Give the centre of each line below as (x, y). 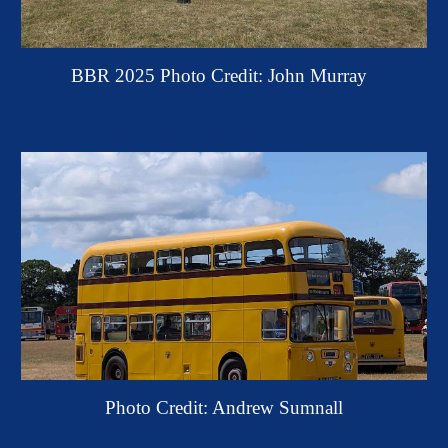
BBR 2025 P (121, 76)
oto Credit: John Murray (279, 76)
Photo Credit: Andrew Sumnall (224, 407)
